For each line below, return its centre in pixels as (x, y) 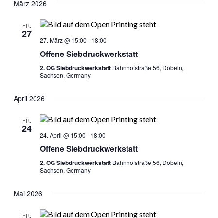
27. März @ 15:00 (63, 40)
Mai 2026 (28, 193)
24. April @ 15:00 (63, 135)
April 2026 (29, 98)
